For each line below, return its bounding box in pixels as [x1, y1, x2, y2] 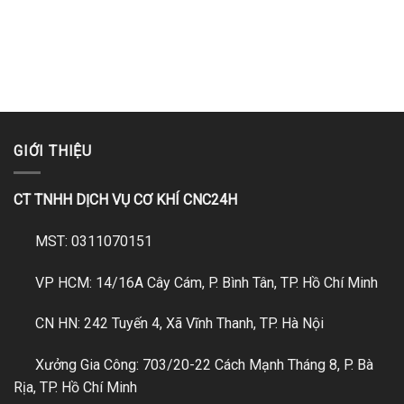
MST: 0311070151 [32, 232, 152, 250]
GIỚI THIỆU [14, 142, 93, 160]
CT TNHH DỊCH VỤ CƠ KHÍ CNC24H [14, 191, 237, 209]
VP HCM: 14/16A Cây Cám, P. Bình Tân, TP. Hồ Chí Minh [32, 273, 378, 291]
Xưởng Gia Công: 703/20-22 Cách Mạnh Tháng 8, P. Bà [32, 356, 373, 374]
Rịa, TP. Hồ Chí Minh [14, 379, 137, 397]
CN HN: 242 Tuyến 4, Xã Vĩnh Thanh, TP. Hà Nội [32, 315, 324, 333]
